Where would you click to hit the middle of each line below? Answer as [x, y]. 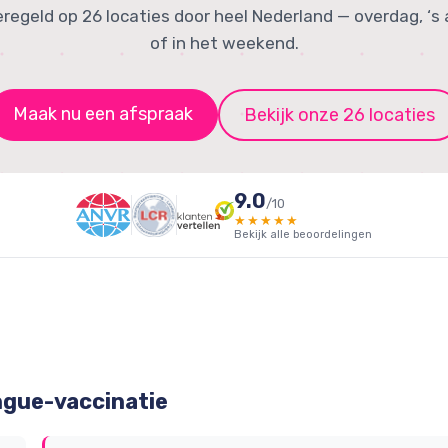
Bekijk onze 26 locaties [339, 115]
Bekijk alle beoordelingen [302, 234]
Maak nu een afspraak [102, 114]
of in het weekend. [224, 43]
